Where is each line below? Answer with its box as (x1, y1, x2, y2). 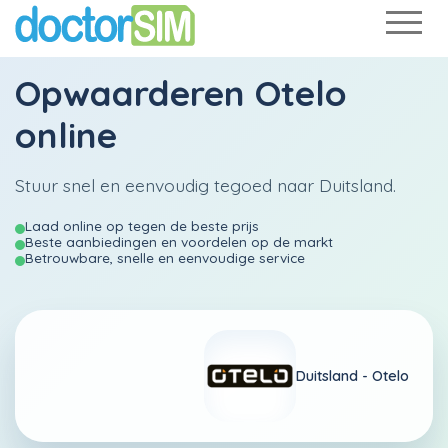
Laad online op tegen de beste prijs (25, 217, 259, 234)
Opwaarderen (15, 71, 255, 115)
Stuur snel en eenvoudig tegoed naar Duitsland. (15, 174, 396, 196)
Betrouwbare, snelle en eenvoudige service (25, 249, 305, 266)
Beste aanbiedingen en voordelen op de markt (25, 233, 333, 250)
